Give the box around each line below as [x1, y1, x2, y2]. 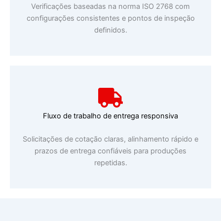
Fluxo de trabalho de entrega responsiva [43, 111, 178, 120]
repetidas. [94, 158, 127, 167]
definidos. [94, 26, 127, 35]
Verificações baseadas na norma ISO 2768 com [31, 2, 190, 11]
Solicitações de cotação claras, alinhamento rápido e [23, 135, 198, 144]
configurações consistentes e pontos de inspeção [26, 14, 195, 23]
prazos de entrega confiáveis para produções [35, 147, 186, 155]
